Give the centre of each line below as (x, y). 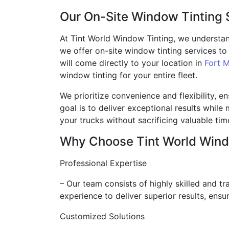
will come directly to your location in (132, 63)
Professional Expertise (103, 163)
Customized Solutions (102, 216)
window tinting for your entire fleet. (129, 75)
